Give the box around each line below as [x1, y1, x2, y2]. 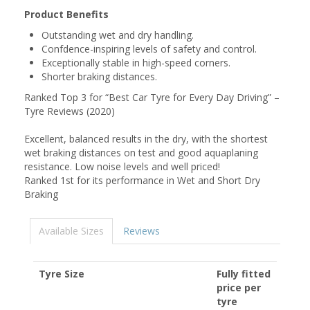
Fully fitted [217, 267, 271, 280]
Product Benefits [24, 8, 109, 21]
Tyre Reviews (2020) [24, 104, 115, 118]
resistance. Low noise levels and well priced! [24, 160, 220, 173]
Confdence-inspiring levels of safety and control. [42, 42, 257, 55]
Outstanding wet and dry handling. [42, 28, 194, 42]
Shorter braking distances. [42, 70, 157, 83]
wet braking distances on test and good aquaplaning [24, 146, 258, 159]
